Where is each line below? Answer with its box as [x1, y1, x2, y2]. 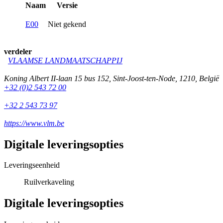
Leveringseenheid [4, 161, 60, 170]
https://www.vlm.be [4, 118, 64, 127]
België [199, 74, 219, 83]
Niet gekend [48, 19, 86, 28]
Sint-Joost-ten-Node [113, 74, 175, 83]
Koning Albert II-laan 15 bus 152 [4, 74, 109, 83]
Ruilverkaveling [24, 178, 74, 187]
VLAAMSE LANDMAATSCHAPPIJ [8, 56, 122, 65]
